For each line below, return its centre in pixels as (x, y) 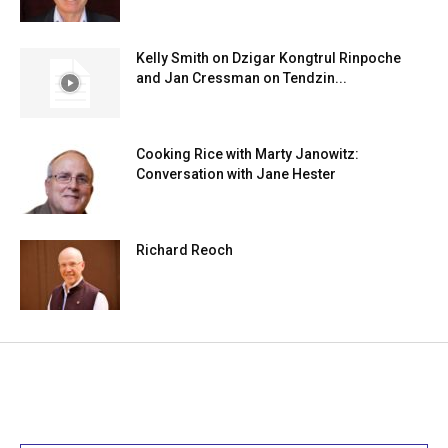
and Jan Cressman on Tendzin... (241, 78)
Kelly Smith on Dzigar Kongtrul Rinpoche (268, 58)
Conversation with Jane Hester (236, 174)
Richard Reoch (184, 250)
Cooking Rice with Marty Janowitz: (247, 154)
